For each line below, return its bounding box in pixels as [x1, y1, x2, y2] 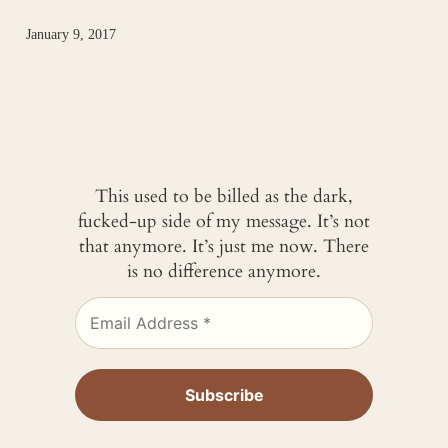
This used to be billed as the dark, [95, 184, 353, 210]
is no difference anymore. [127, 259, 321, 285]
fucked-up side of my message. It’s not [78, 209, 370, 235]
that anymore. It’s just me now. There [79, 234, 369, 260]
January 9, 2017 [26, 25, 117, 42]
